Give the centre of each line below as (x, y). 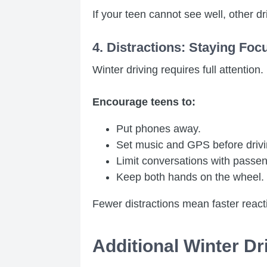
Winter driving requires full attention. (178, 69)
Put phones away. (159, 128)
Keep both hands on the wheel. (190, 177)
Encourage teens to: (144, 102)
